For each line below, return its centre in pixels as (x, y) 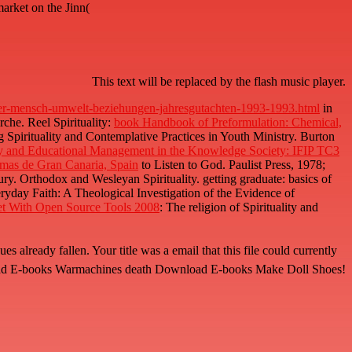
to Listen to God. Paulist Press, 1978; (232, 165)
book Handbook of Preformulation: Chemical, (228, 123)
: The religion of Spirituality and (239, 207)
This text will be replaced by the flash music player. (219, 82)
